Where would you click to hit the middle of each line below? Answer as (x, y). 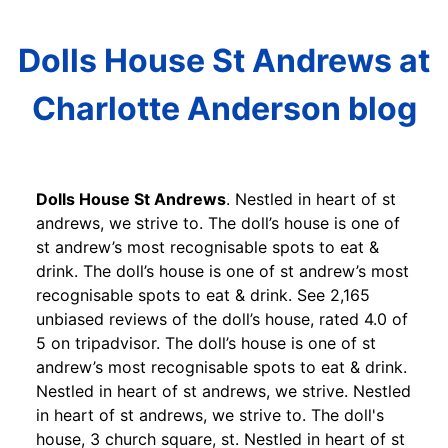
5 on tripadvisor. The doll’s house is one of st (206, 342)
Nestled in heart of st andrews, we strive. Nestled (223, 390)
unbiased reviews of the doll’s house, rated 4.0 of (222, 318)
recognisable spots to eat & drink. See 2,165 (203, 294)
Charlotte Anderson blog (224, 109)
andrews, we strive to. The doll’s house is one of (218, 222)
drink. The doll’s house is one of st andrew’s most (222, 270)
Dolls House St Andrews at (224, 61)
